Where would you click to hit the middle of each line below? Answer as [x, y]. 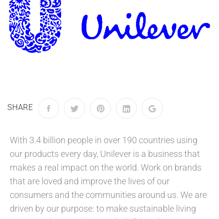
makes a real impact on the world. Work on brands [106, 168]
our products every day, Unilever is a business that [105, 154]
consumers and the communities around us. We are [108, 195]
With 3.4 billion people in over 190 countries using [104, 140]
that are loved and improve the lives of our [90, 181]
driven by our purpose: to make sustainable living [103, 209]
